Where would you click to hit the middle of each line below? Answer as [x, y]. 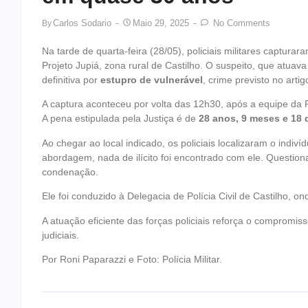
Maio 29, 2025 [161, 23]
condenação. [70, 172]
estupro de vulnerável [152, 80]
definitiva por [71, 80]
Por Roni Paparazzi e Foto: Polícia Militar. [132, 259]
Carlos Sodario [82, 23]
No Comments [240, 23]
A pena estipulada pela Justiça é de [120, 119]
